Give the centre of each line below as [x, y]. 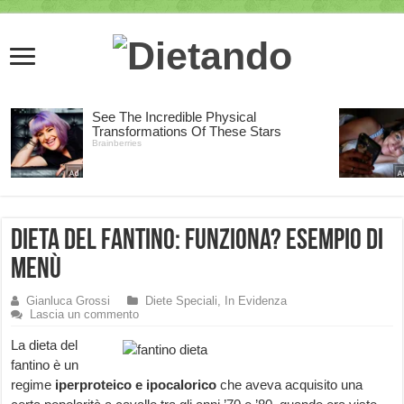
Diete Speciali [182, 301]
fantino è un [45, 365]
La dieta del [45, 345]
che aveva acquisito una [290, 385]
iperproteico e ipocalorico [136, 385]
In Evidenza [256, 301]
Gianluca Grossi [69, 301]
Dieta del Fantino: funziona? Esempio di [197, 242]
